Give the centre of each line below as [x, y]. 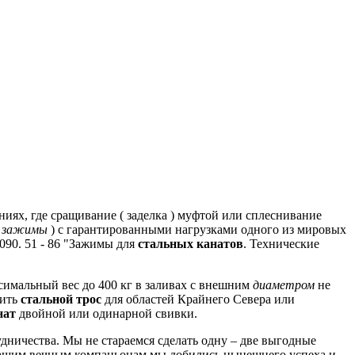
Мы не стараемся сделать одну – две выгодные [188, 341]
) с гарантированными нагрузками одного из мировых [197, 230]
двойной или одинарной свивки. [107, 314]
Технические [283, 244]
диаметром [284, 285]
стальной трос [61, 300]
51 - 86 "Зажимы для [80, 244]
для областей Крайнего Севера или [198, 300]
